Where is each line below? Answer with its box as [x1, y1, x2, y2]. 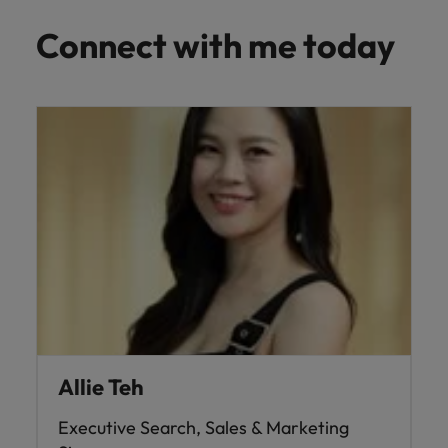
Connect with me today [36, 24, 395, 67]
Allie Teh [58, 373, 144, 401]
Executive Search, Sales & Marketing [58, 416, 349, 439]
